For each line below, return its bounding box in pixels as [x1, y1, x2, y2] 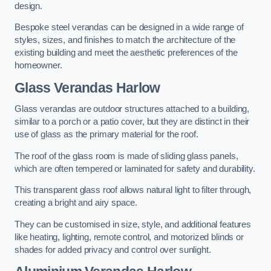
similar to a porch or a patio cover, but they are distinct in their [15, 117, 250, 127]
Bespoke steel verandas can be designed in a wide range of [15, 22, 244, 33]
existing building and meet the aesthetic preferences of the [15, 48, 238, 58]
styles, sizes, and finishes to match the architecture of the [15, 35, 236, 45]
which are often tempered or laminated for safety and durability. [15, 163, 255, 174]
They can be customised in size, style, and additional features [15, 219, 251, 229]
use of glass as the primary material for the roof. [15, 129, 198, 140]
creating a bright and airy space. [15, 198, 138, 208]
